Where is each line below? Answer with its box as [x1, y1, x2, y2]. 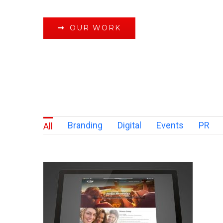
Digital [117, 119, 141, 130]
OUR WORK [69, 23, 121, 32]
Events [156, 119, 184, 130]
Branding [67, 119, 103, 130]
